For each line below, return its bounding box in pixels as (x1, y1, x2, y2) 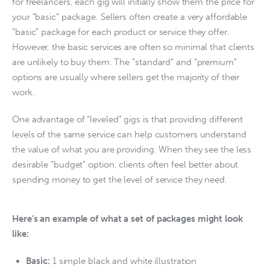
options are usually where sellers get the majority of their (12, 72, 242, 83)
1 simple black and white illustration (52, 255, 197, 266)
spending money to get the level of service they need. (12, 174, 230, 185)
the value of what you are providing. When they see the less (12, 143, 254, 155)
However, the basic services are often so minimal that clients (12, 42, 257, 53)
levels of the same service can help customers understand (12, 128, 249, 140)
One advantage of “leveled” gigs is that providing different (12, 113, 246, 125)
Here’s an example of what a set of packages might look (12, 213, 243, 225)
